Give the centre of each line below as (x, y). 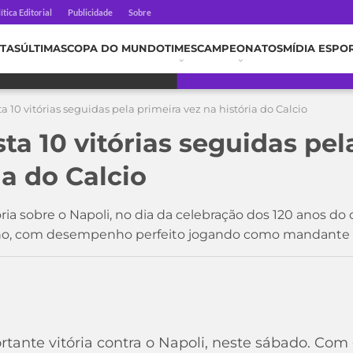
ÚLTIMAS (44, 48)
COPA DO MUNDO (116, 48)
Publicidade (90, 12)
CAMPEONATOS (240, 48)
